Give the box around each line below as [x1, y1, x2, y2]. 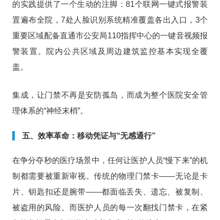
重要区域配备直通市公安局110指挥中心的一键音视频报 [12, 31, 208, 40]
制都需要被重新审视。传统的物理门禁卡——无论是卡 [12, 172, 208, 181]
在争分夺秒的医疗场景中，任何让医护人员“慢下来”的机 [12, 156, 208, 165]
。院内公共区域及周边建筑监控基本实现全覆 [38, 47, 208, 56]
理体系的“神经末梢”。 [12, 107, 88, 115]
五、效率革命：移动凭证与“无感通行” [22, 132, 156, 140]
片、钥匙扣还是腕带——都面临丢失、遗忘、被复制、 [12, 188, 208, 196]
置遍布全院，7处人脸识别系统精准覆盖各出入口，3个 [12, 16, 208, 25]
